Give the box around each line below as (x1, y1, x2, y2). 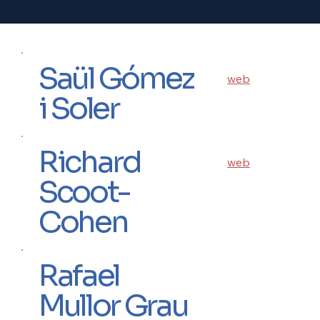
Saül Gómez (39, 59, 194, 98)
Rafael (39, 256, 120, 294)
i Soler (39, 89, 119, 128)
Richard (39, 143, 141, 181)
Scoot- (39, 173, 131, 211)
